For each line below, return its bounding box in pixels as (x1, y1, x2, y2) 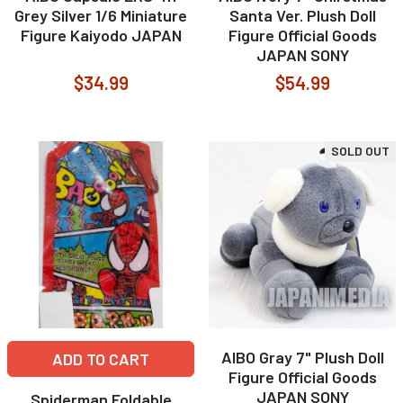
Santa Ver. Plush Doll (228, 5, 376, 25)
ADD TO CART (52, 349, 149, 369)
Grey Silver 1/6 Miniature (14, 5, 187, 25)
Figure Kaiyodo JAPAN (20, 25, 182, 45)
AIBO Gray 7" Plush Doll (220, 347, 384, 367)
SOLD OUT (331, 143, 390, 159)
